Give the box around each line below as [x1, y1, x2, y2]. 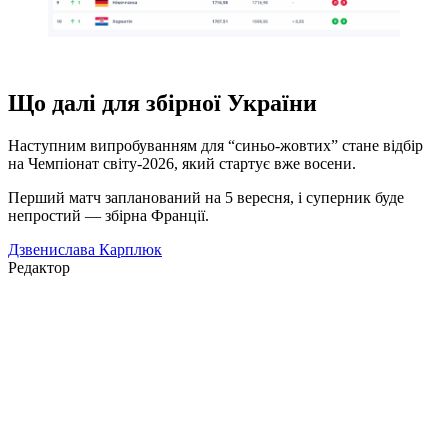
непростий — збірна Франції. [8, 207, 209, 225]
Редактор [8, 259, 70, 277]
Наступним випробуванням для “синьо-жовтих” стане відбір [8, 137, 423, 155]
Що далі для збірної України [8, 90, 317, 117]
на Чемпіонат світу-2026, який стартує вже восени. [8, 155, 356, 173]
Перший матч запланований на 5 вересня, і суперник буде [8, 189, 404, 207]
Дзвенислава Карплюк [8, 241, 162, 259]
